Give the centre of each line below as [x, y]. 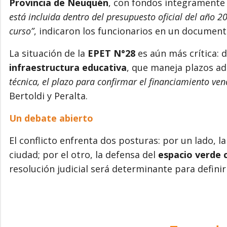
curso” [22, 31]
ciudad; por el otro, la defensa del [84, 154]
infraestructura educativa [68, 67]
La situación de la [48, 53]
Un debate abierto [51, 118]
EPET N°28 [111, 53]
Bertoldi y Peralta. [48, 96]
